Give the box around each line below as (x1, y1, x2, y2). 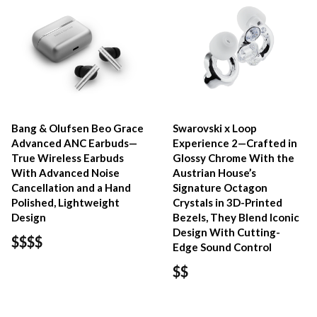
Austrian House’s (173, 166, 257, 179)
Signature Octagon (173, 180, 268, 194)
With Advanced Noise (11, 166, 120, 179)
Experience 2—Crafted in (173, 136, 298, 149)
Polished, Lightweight (11, 195, 120, 209)
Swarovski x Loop (173, 121, 258, 134)
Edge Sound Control (173, 240, 272, 253)
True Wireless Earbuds (11, 151, 124, 164)
